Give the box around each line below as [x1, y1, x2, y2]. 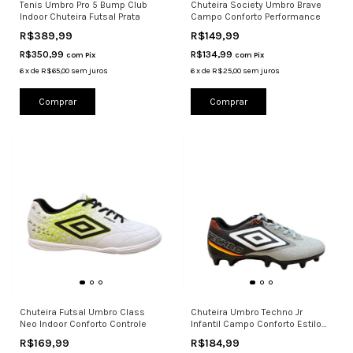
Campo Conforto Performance [190, 11, 321, 23]
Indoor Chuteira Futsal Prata [20, 11, 140, 23]
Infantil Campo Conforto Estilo [190, 318, 321, 329]
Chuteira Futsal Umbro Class [20, 306, 145, 318]
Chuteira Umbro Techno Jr [190, 306, 303, 318]
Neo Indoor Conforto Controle [20, 318, 147, 329]
